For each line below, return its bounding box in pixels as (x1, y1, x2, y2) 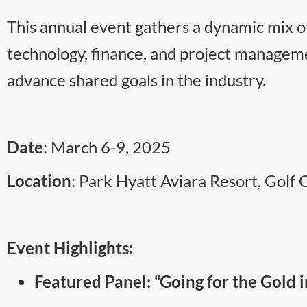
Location (7, 170, 71, 191)
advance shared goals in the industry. (7, 69, 266, 90)
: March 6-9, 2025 (43, 136, 171, 157)
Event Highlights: (7, 237, 133, 258)
